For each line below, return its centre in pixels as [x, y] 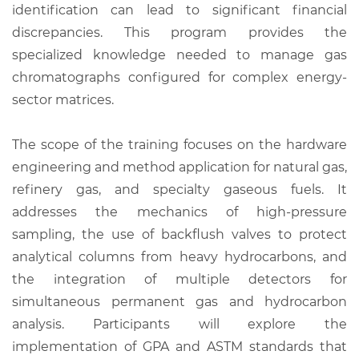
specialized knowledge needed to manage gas [179, 54]
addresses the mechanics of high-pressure [179, 212]
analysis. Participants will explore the [179, 324]
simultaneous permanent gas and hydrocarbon [179, 301]
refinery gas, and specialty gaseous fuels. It [179, 189]
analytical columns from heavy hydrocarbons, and [179, 256]
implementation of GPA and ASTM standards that [179, 346]
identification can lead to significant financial [179, 10]
